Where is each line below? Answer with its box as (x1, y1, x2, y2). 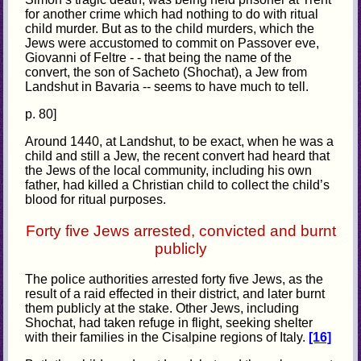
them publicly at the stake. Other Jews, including (25, 301, 300, 316)
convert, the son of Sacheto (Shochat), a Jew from (25, 64, 308, 79)
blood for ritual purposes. (25, 192, 167, 206)
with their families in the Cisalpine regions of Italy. (25, 330, 309, 345)
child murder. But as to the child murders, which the (25, 21, 315, 35)
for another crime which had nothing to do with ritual (25, 6, 319, 21)
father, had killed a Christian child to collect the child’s (25, 177, 330, 192)
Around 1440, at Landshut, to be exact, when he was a (25, 134, 334, 148)
